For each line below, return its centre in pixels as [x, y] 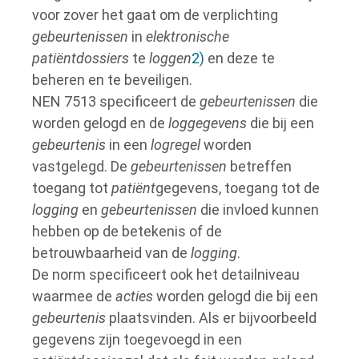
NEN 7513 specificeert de [116, 101]
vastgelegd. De [81, 166]
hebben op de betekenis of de [127, 231]
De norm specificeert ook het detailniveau [166, 274]
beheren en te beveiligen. [112, 80]
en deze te [240, 58]
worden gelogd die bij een [236, 296]
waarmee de [74, 296]
